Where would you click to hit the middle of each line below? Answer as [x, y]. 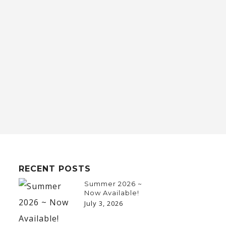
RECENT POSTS [54, 168]
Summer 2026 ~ [113, 183]
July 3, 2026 [103, 203]
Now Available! [111, 192]
